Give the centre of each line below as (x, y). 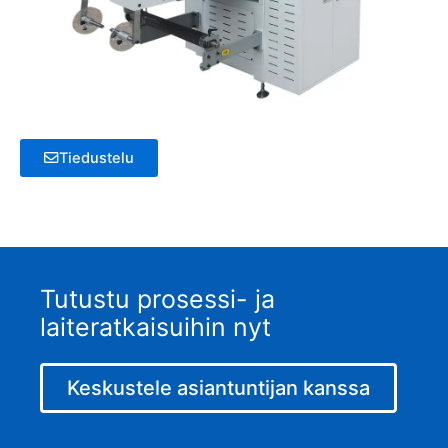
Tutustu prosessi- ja (157, 298)
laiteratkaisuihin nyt (155, 326)
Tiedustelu (96, 157)
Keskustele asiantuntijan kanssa (218, 387)
